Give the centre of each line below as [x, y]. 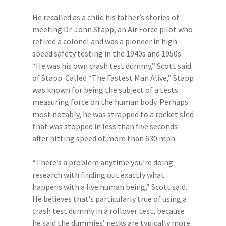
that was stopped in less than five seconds [105, 126]
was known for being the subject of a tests [105, 90]
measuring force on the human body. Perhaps [110, 102]
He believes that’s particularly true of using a [109, 199]
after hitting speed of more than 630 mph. [104, 138]
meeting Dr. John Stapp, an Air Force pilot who [112, 29]
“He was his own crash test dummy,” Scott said [112, 66]
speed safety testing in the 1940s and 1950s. [107, 53]
